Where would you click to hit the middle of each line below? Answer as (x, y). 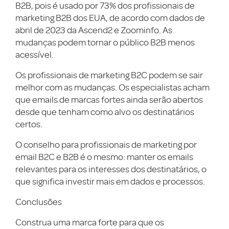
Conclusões (39, 202)
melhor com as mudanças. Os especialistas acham (112, 87)
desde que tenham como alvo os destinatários (105, 112)
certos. (29, 124)
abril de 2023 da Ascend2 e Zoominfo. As (94, 30)
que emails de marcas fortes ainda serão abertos (109, 100)
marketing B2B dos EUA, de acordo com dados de (110, 18)
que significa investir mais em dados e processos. (110, 181)
